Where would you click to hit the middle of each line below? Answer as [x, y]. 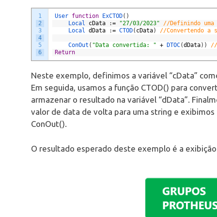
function [85, 16]
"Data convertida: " [124, 45]
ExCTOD [112, 16]
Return [65, 53]
